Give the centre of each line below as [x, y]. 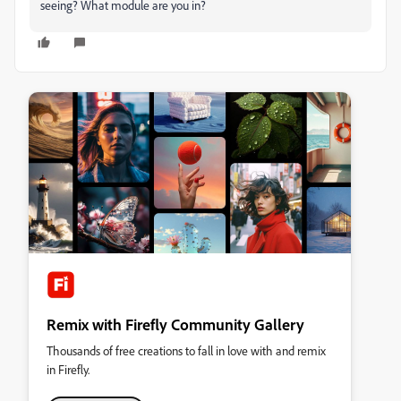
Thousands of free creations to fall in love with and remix [186, 350]
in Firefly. [68, 369]
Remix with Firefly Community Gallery [175, 324]
